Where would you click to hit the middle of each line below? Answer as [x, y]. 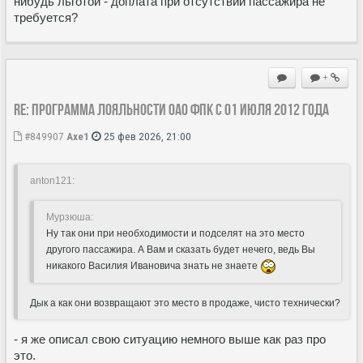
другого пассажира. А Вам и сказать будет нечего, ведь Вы [181, 249]
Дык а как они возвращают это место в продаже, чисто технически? [185, 303]
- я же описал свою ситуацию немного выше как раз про [170, 339]
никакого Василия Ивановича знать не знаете [153, 265]
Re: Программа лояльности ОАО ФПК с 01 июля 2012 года [171, 109]
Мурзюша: [70, 217]
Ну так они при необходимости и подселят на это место [175, 233]
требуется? [46, 17]
